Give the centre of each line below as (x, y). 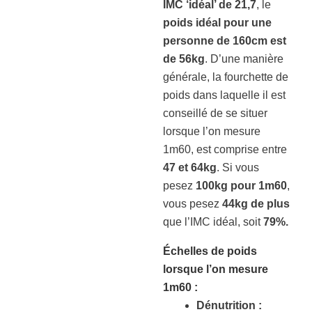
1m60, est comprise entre (225, 149)
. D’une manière (244, 59)
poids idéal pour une (217, 23)
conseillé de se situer (215, 113)
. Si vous (238, 167)
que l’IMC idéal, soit (213, 222)
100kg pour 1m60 (241, 186)
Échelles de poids (210, 251)
